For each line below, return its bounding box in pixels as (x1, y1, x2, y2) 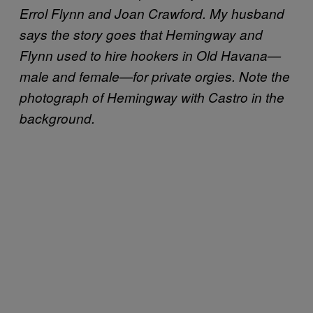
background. (20, 108, 95, 127)
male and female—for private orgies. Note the (20, 66, 290, 85)
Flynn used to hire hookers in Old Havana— (20, 45, 281, 64)
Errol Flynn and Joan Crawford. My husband (20, 3, 284, 22)
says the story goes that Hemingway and (20, 24, 263, 43)
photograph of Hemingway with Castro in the (20, 87, 284, 106)
